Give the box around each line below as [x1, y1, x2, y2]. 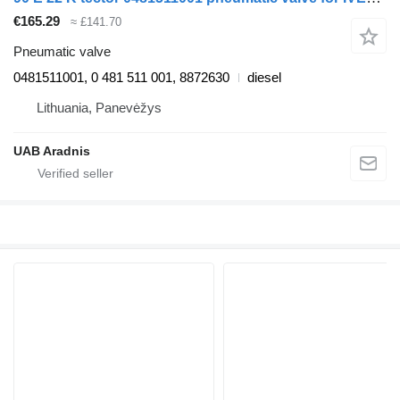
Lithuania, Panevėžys [37, 100, 162, 116]
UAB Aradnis [13, 144, 90, 159]
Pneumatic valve [13, 44, 111, 60]
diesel [247, 70, 281, 86]
